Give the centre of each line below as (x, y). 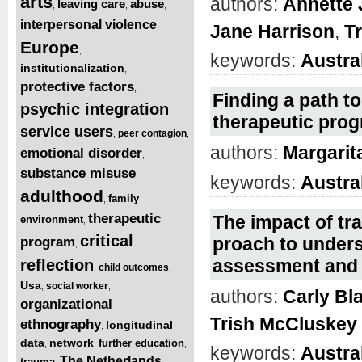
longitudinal (139, 324)
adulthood (62, 196)
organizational (66, 304)
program (48, 242)
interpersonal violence (88, 24)
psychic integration (95, 109)
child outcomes (134, 267)
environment (52, 219)
